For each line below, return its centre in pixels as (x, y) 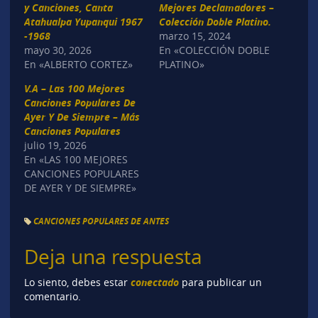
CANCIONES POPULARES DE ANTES (101, 221)
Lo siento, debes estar (77, 283)
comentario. (52, 297)
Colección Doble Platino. (215, 21)
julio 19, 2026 (55, 145)
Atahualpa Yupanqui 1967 (83, 21)
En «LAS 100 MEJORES (76, 159)
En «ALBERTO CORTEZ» (78, 64)
